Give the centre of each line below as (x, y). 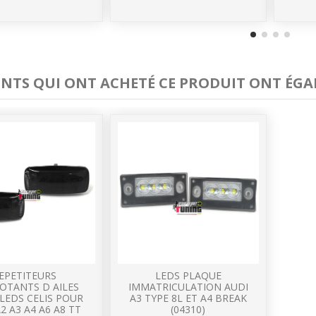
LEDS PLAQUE (188, 276)
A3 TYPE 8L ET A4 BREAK (188, 298)
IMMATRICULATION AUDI (188, 287)
